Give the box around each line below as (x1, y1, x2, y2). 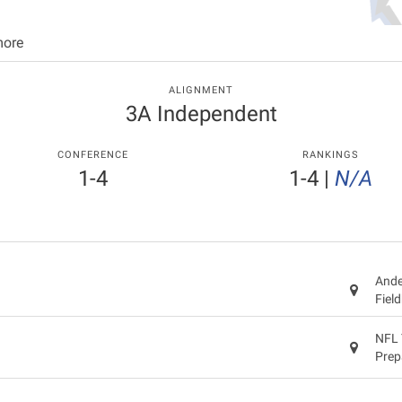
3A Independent (125, 101, 277, 127)
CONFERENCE (57, 149, 128, 161)
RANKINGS (302, 149, 360, 161)
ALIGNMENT (169, 84, 233, 96)
